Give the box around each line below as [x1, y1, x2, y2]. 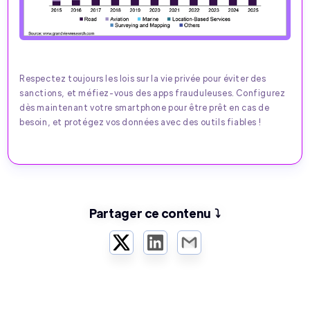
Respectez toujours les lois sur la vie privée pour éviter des [19, 72, 266, 84]
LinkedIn [154, 239, 200, 252]
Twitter [120, 239, 161, 252]
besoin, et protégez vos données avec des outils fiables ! [19, 116, 262, 127]
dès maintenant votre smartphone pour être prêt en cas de [19, 101, 270, 113]
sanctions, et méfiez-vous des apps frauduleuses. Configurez [19, 86, 286, 98]
